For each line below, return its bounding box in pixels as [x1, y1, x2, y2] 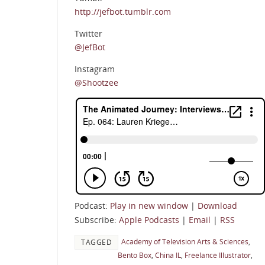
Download [198, 200, 237, 212]
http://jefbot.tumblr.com [75, 6, 171, 18]
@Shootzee [75, 77, 118, 89]
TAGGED [81, 237, 112, 247]
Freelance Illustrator [185, 250, 251, 260]
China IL [155, 250, 181, 260]
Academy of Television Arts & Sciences [121, 237, 248, 247]
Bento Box [118, 250, 151, 260]
